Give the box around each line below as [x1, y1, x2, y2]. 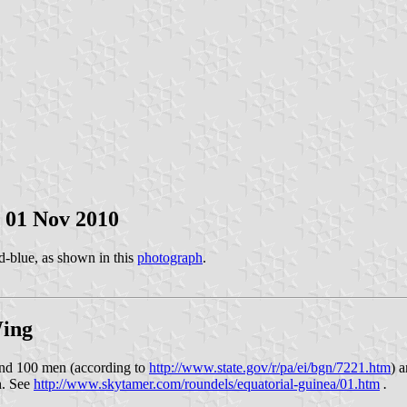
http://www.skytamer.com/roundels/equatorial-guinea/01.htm [34, 375, 380, 392]
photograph [137, 249, 203, 265]
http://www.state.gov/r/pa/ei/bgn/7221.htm [149, 359, 391, 375]
